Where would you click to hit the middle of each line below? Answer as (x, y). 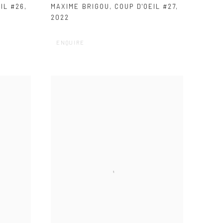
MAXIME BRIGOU (80, 7)
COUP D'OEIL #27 (145, 7)
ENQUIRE (70, 43)
